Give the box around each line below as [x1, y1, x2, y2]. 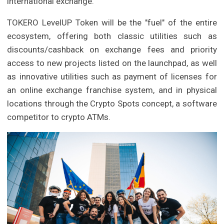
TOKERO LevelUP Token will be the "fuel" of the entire [7, 17, 217, 28]
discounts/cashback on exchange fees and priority [7, 44, 217, 55]
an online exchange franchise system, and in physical [7, 85, 217, 95]
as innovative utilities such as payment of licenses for [7, 71, 217, 82]
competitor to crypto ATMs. [7, 112, 111, 122]
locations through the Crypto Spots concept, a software [7, 98, 217, 109]
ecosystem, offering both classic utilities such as [7, 31, 217, 41]
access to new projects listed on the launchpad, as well [7, 58, 217, 68]
